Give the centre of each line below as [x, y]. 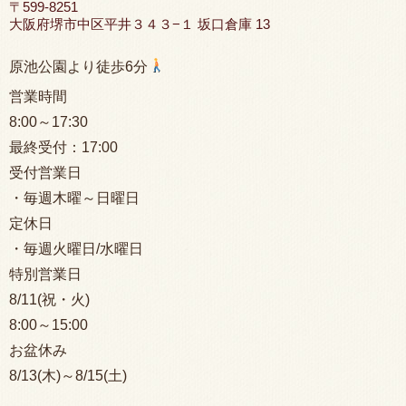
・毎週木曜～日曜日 [74, 198]
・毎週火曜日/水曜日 [76, 248]
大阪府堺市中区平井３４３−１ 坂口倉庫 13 [140, 24]
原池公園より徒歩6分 [78, 66]
